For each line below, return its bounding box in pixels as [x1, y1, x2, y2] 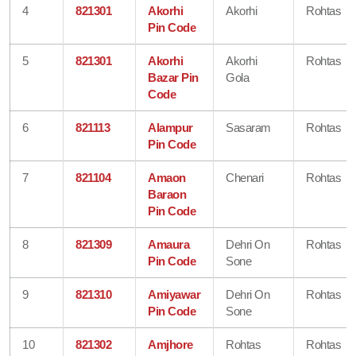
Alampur [148, 120, 193, 134]
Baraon [148, 187, 187, 201]
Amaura [148, 237, 190, 251]
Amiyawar [148, 287, 201, 301]
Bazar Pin [148, 70, 199, 84]
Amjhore [148, 337, 193, 351]
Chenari [226, 170, 264, 184]
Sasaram [226, 120, 271, 134]
